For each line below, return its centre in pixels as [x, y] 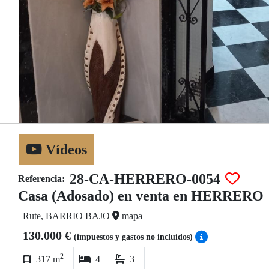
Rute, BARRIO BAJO [68, 216]
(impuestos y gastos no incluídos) [134, 237]
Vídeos [65, 150]
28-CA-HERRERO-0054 [145, 179]
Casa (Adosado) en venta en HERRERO [141, 196]
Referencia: [41, 179]
